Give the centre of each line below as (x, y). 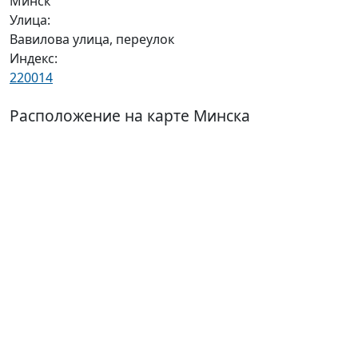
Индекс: (34, 58)
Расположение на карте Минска (130, 115)
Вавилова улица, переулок (92, 39)
